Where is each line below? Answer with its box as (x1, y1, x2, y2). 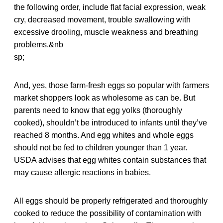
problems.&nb (14, 40, 63, 49)
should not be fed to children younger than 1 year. (14, 143, 187, 152)
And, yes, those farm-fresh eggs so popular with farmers (14, 81, 209, 90)
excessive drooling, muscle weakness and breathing (14, 27, 198, 36)
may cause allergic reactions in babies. (14, 168, 151, 177)
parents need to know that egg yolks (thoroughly (14, 106, 182, 114)
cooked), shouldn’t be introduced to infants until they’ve (14, 118, 207, 127)
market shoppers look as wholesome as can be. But (14, 93, 195, 102)
